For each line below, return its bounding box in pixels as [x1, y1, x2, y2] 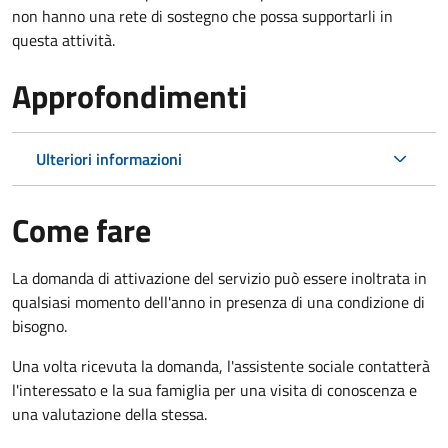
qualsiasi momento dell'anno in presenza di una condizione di [12, 289, 425, 314]
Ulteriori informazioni [36, 146, 182, 171]
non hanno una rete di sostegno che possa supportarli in [12, 3, 393, 28]
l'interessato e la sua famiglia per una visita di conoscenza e [12, 377, 417, 402]
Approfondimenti [12, 71, 247, 120]
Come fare [12, 205, 151, 254]
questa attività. [12, 27, 115, 52]
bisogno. [12, 313, 67, 338]
